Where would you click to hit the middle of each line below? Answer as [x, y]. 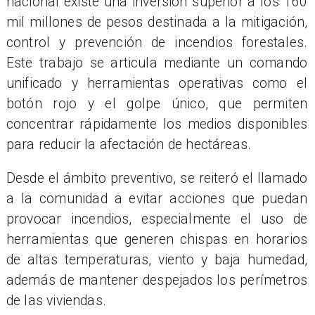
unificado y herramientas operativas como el [157, 83]
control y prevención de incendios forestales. [157, 42]
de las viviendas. [56, 301]
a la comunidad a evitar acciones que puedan [157, 199]
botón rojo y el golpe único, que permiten [157, 103]
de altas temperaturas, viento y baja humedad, [157, 260]
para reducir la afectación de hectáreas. [129, 144]
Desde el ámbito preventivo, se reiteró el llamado [157, 179]
